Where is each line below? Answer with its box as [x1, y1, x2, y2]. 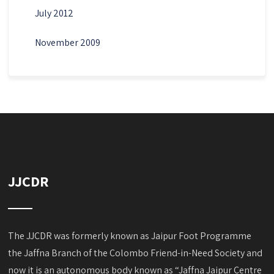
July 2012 [34, 6, 73, 20]
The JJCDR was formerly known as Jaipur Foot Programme [8, 229, 252, 242]
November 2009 [34, 35, 100, 49]
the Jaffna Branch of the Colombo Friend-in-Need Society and [8, 246, 263, 259]
